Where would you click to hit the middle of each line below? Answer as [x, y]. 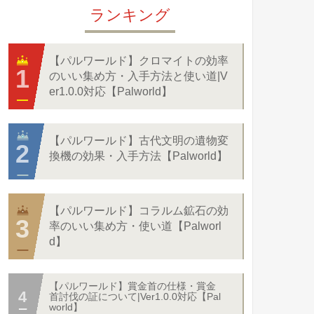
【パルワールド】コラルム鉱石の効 [139, 211]
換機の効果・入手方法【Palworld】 [138, 156]
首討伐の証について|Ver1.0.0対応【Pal [135, 296]
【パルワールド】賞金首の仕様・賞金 [132, 286]
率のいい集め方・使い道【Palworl [135, 226]
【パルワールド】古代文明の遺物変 [139, 141]
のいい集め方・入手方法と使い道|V [138, 76]
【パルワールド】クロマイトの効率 [139, 61]
